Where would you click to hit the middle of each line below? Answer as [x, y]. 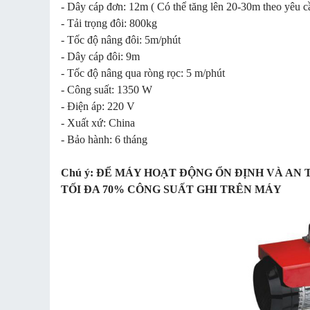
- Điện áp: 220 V [98, 106]
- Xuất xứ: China [98, 122]
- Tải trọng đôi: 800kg [109, 23]
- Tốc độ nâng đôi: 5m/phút [121, 39]
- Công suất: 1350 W [107, 89]
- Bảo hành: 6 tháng [104, 139]
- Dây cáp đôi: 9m [100, 56]
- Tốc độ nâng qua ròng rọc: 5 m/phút [143, 73]
